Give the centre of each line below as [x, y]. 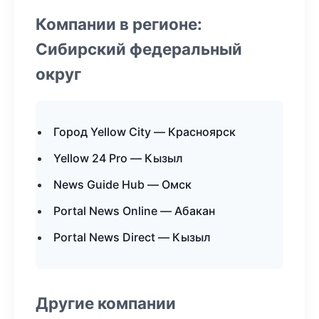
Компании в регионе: [119, 24]
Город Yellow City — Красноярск [145, 132]
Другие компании [106, 303]
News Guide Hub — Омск [122, 184]
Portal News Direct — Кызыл [132, 237]
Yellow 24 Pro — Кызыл [118, 158]
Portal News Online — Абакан [134, 211]
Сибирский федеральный [139, 49]
